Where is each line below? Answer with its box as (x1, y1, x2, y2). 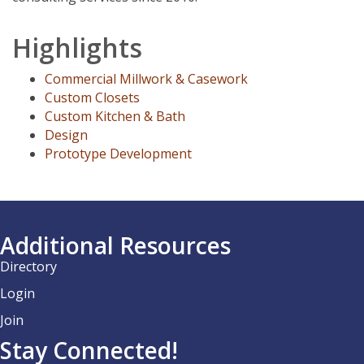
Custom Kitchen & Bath (45, 106, 185, 125)
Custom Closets (45, 88, 140, 106)
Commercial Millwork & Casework (45, 69, 248, 88)
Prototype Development (45, 144, 192, 162)
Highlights (12, 29, 142, 65)
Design (45, 125, 88, 144)
